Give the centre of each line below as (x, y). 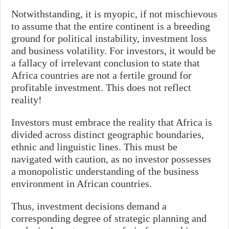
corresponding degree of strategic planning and (109, 218)
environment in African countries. (82, 183)
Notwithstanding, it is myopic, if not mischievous (114, 14)
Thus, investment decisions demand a (89, 206)
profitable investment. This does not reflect (101, 87)
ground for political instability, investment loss (109, 38)
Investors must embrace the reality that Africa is (112, 122)
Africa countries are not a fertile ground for (102, 75)
